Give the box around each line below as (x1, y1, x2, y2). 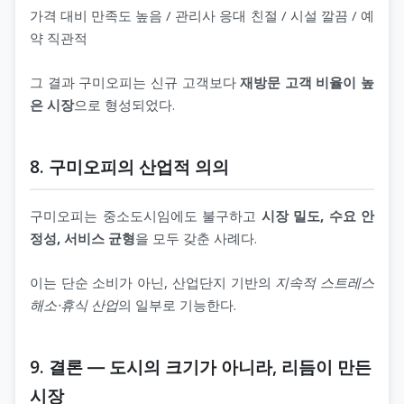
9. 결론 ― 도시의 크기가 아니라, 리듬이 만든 (30, 353, 372, 379)
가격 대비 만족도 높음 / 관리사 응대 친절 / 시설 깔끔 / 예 (30, 5, 374, 24)
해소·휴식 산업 (30, 295, 118, 314)
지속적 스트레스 (275, 272, 375, 291)
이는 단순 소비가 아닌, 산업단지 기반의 (30, 272, 276, 291)
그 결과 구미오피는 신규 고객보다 (30, 72, 241, 91)
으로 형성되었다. (74, 95, 175, 114)
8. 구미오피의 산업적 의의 (30, 153, 229, 179)
